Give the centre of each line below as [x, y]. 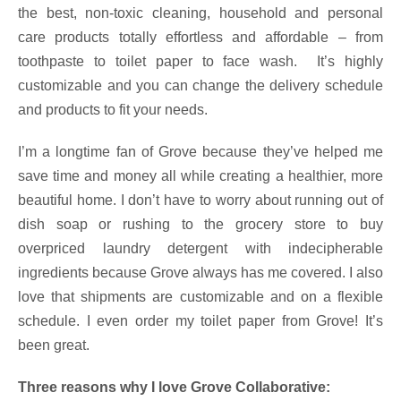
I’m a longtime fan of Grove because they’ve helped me [200, 151]
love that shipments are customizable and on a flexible [200, 296]
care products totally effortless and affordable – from [200, 37]
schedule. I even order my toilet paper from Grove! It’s [200, 320]
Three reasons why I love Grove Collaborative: [174, 387]
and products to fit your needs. [113, 109]
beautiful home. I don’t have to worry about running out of [200, 200]
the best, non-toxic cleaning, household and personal [200, 13]
